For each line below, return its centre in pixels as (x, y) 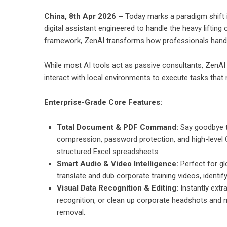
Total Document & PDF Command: (118, 127)
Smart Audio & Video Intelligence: (118, 164)
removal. (71, 212)
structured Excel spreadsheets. (108, 152)
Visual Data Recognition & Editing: (118, 188)
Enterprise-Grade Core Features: (103, 102)
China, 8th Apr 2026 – (85, 16)
